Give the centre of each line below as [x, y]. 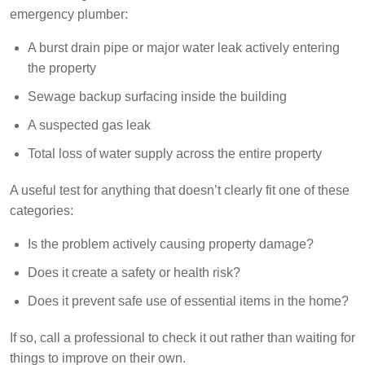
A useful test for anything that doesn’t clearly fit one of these [180, 191]
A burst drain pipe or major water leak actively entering [184, 48]
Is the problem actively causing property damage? [171, 244]
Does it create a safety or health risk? [134, 273]
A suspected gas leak [89, 125]
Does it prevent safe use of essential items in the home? [188, 301]
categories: [42, 211]
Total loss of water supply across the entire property [175, 154]
